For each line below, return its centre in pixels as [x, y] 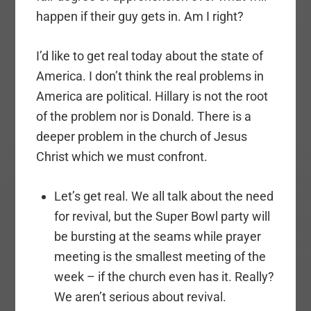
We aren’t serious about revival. [140, 297]
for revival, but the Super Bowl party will [162, 217]
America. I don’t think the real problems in [150, 76]
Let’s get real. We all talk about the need [163, 196]
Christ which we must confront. [122, 157]
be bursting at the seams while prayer [157, 237]
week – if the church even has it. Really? [164, 277]
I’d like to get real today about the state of [150, 56]
